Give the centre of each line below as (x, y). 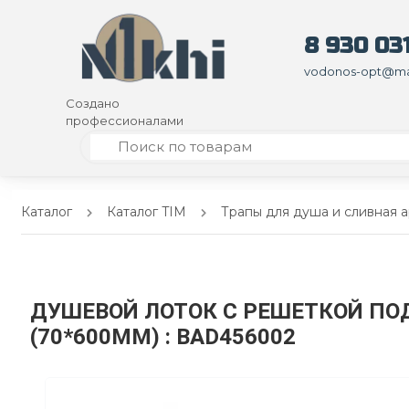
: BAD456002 (231, 337)
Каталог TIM (147, 212)
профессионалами (125, 121)
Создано (93, 104)
